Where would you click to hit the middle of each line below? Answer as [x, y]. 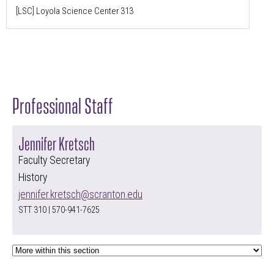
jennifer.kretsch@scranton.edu [80, 194]
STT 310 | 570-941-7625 [59, 210]
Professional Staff [63, 104]
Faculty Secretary [54, 160]
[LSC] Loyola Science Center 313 [75, 11]
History [33, 177]
